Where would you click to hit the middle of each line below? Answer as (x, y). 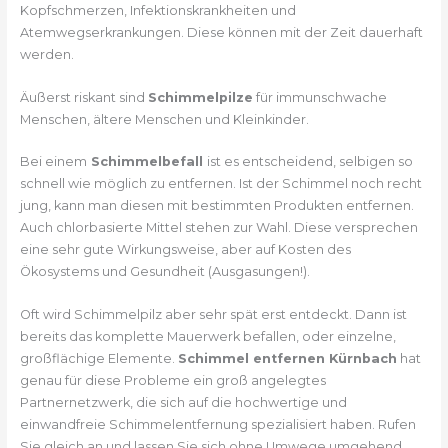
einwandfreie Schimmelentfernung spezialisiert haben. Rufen (217, 424)
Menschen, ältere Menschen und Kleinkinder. (164, 119)
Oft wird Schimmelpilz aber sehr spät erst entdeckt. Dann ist (213, 314)
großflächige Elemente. (98, 358)
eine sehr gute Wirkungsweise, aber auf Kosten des (185, 250)
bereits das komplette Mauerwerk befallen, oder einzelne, (207, 336)
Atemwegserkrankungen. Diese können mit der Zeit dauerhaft (221, 33)
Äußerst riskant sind (83, 97)
